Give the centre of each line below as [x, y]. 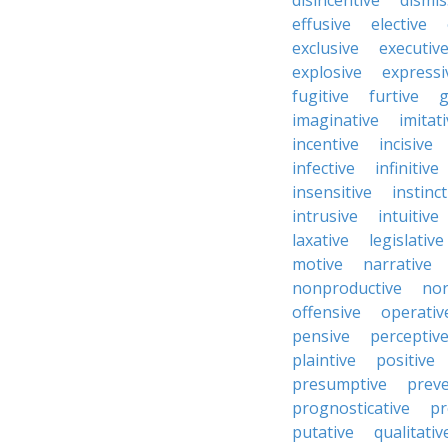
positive [405, 360]
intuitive [408, 216]
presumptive [339, 384]
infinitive [407, 168]
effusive [321, 24]
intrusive [325, 216]
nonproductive [347, 288]
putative [323, 432]
